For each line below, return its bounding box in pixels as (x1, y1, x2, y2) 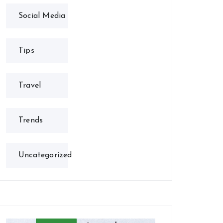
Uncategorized (18, 151, 72, 159)
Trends (18, 116, 43, 124)
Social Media (18, 11, 66, 20)
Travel (18, 81, 41, 90)
